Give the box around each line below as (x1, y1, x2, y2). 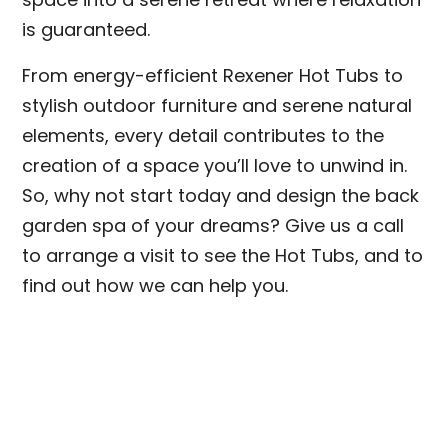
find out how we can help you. (22, 273, 289, 298)
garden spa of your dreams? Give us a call (22, 213, 405, 238)
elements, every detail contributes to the (22, 123, 385, 148)
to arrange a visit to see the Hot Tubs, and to (22, 243, 424, 268)
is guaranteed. (22, 17, 151, 42)
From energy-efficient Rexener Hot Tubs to (22, 63, 404, 88)
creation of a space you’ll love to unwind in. (22, 153, 408, 178)
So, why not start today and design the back (22, 183, 420, 208)
